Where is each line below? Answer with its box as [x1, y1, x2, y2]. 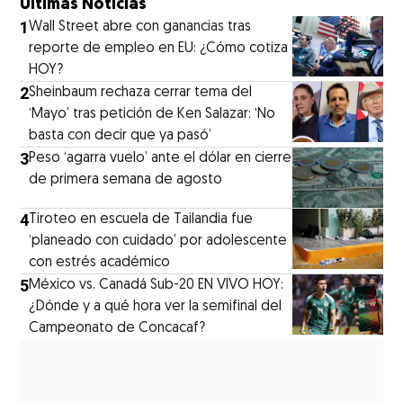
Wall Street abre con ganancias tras [29, 19, 252, 34]
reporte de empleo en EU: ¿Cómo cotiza [29, 40, 289, 56]
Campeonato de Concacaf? [29, 320, 206, 336]
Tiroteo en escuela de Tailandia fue [29, 211, 254, 227]
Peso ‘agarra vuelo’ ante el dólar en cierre [29, 150, 292, 166]
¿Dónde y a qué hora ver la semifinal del [29, 299, 282, 314]
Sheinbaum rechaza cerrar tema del [29, 85, 253, 100]
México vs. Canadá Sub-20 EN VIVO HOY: [29, 277, 284, 292]
